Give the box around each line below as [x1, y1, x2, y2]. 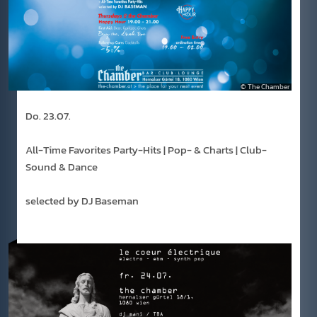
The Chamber [248, 81, 290, 92]
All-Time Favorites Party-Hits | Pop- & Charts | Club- [25, 141, 267, 158]
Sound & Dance [25, 158, 98, 175]
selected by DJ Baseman [25, 192, 139, 209]
